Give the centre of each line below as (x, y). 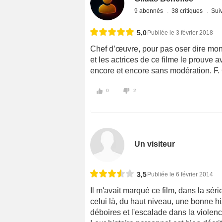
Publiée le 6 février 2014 (180, 174)
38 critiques (188, 11)
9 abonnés (150, 11)
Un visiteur (155, 144)
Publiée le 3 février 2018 (180, 32)
